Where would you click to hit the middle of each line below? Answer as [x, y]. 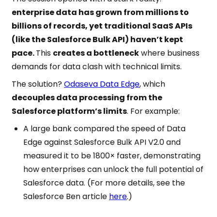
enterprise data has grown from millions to [100, 12]
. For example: [153, 111]
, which [152, 84]
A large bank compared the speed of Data [104, 129]
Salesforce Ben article [66, 196]
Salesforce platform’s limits [69, 111]
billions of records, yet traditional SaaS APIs [102, 26]
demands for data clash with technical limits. [97, 67]
